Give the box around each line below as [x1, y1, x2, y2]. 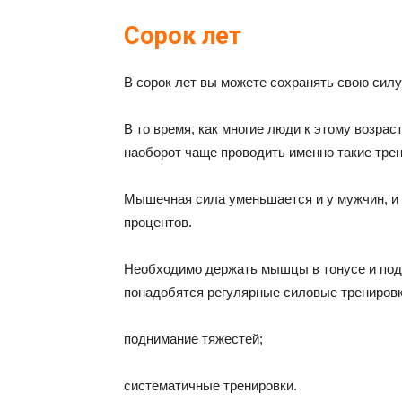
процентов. [124, 214, 192, 230]
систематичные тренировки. [124, 378, 297, 393]
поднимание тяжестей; [124, 331, 263, 346]
